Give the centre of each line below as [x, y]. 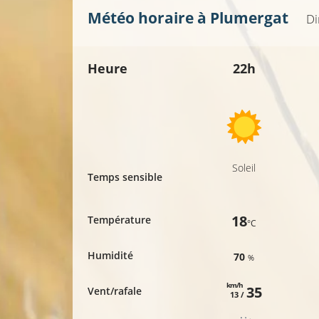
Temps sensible [125, 177]
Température [119, 220]
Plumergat [249, 18]
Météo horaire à [149, 18]
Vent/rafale [115, 291]
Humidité [110, 256]
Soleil [244, 168]
